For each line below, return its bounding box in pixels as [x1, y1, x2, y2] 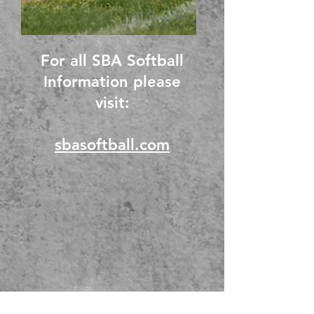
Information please [43, 72, 181, 91]
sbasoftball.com [55, 135, 170, 154]
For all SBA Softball [41, 51, 184, 70]
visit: [95, 93, 130, 112]
